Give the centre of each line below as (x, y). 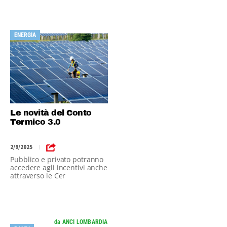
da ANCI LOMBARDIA (81, 222)
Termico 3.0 (35, 122)
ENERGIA (25, 35)
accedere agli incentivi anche (59, 167)
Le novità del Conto (51, 113)
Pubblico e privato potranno (57, 159)
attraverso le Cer (38, 176)
